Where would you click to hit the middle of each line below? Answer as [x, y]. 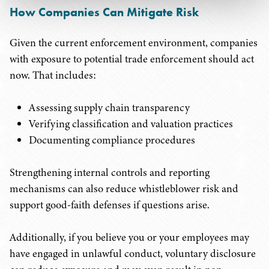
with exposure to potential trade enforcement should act [132, 59]
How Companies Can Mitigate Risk [104, 12]
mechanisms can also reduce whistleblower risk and [124, 189]
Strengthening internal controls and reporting [110, 172]
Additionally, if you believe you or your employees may [129, 237]
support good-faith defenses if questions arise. [110, 205]
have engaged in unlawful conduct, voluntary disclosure [133, 253]
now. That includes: [53, 75]
